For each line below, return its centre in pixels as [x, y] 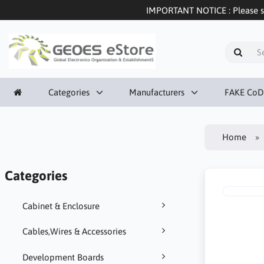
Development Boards [63, 257]
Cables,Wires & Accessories [74, 232]
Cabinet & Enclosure [61, 206]
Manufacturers [157, 92]
